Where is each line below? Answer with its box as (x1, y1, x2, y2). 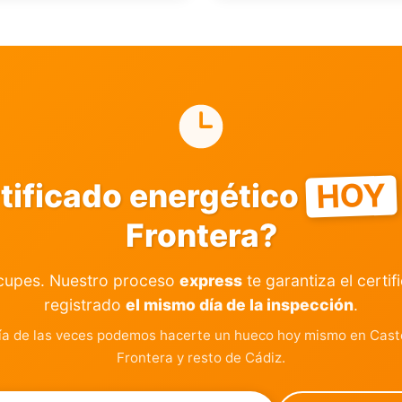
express (179, 271, 242, 290)
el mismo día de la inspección (126, 295, 354, 314)
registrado (44, 295, 126, 314)
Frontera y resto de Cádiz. (117, 349, 285, 366)
